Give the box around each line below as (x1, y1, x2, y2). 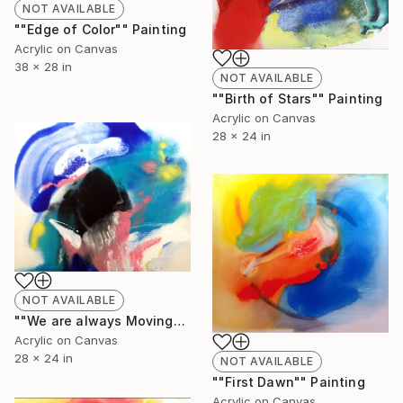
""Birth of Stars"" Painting (212, 90, 383, 106)
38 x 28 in (14, 58, 72, 74)
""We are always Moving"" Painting (173, 313, 185, 329)
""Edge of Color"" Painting (14, 21, 187, 37)
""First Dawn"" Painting (212, 374, 365, 390)
